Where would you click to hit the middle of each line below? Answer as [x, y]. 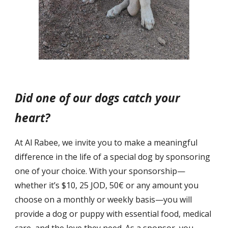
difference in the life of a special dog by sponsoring [113, 157]
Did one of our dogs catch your [98, 98]
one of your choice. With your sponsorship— [100, 171]
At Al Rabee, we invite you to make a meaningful [106, 143]
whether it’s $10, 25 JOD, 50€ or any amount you [107, 186]
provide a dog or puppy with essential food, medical [113, 214]
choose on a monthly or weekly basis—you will [104, 200]
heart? [33, 118]
